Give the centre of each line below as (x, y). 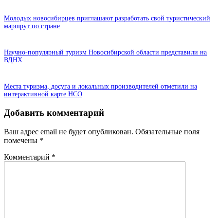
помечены (22, 140)
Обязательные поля (167, 131)
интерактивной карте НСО (43, 94)
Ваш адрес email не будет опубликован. (69, 131)
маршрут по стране (32, 26)
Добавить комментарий (54, 112)
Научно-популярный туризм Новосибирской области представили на (105, 53)
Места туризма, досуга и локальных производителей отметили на (100, 87)
